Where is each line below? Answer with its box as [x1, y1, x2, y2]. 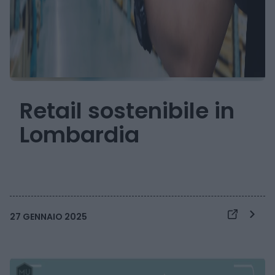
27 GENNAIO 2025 [10, 211, 87, 223]
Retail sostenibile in [20, 95, 234, 127]
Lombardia [20, 119, 139, 151]
